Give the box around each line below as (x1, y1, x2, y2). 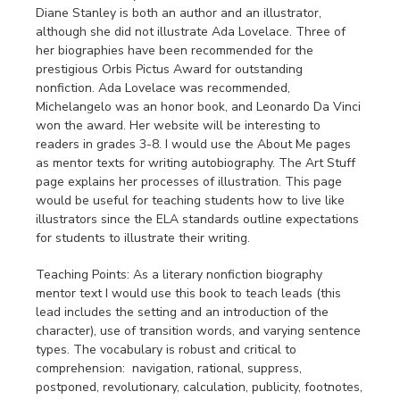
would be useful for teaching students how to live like (36, 192, 345, 210)
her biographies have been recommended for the (36, 42, 313, 60)
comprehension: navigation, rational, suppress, (36, 360, 302, 378)
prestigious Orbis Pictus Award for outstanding (36, 61, 303, 79)
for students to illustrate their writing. (36, 229, 250, 247)
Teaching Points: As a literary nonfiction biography (36, 266, 322, 284)
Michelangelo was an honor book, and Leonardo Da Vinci (36, 98, 361, 116)
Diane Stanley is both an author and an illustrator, (36, 4, 321, 22)
